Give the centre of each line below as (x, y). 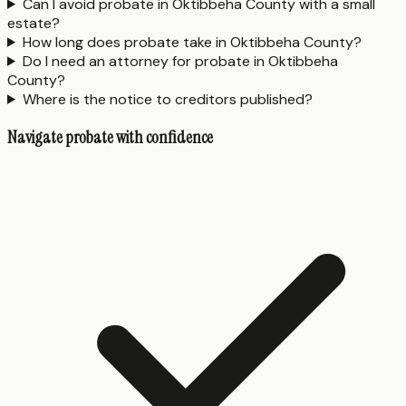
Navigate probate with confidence (110, 137)
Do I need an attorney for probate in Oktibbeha (180, 61)
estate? (34, 23)
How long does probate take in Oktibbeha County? (192, 42)
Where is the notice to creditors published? (167, 99)
